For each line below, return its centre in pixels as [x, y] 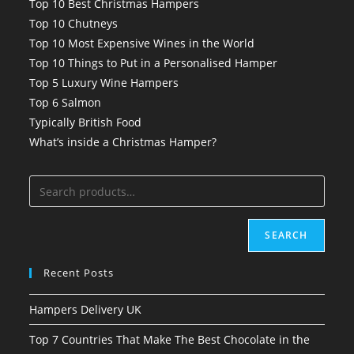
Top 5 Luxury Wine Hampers [104, 83]
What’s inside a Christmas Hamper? [123, 142]
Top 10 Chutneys [74, 24]
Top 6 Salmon [66, 103]
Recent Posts [79, 273]
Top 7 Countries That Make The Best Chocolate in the [170, 340]
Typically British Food [86, 122]
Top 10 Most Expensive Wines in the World [142, 43]
